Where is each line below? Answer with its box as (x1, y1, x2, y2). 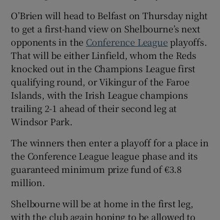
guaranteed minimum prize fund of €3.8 (11, 163, 182, 176)
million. (11, 176, 45, 189)
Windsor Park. (11, 115, 73, 128)
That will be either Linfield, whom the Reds (11, 49, 196, 62)
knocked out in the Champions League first (11, 62, 196, 75)
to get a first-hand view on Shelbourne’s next (11, 22, 200, 35)
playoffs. (167, 35, 207, 49)
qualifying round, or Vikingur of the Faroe (11, 75, 190, 88)
